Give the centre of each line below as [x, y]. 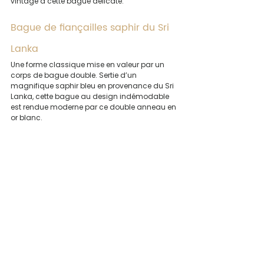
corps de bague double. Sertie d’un [75, 75]
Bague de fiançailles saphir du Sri [91, 27]
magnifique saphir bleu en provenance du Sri [93, 85]
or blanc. [27, 117]
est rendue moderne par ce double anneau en [94, 107]
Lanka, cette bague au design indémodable [91, 96]
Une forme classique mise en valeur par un [88, 64]
